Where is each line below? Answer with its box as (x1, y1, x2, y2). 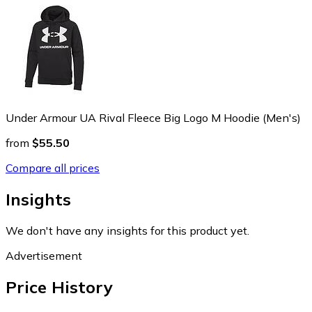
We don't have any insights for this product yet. (6, 223, 249, 237)
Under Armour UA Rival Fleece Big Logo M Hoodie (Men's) (6, 110, 301, 125)
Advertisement (6, 248, 82, 263)
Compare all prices (6, 160, 100, 175)
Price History (6, 276, 113, 297)
